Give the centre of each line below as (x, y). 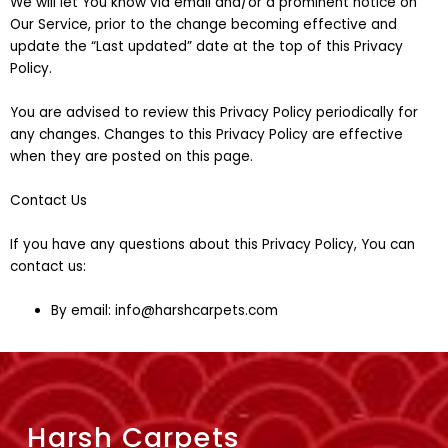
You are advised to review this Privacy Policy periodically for (214, 113)
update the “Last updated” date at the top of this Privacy (206, 47)
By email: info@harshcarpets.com (165, 310)
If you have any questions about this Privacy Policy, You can (212, 244)
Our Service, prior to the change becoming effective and (203, 25)
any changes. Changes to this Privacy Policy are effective (206, 135)
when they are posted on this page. (131, 157)
